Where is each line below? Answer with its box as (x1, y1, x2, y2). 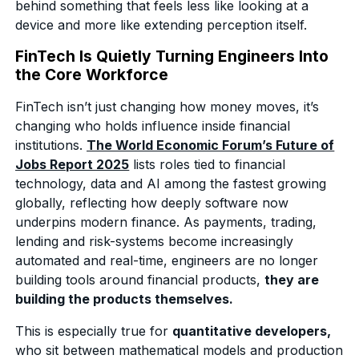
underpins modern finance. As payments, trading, (15, 213, 317, 230)
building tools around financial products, (15, 271, 265, 288)
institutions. (15, 136, 87, 153)
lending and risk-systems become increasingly (15, 232, 294, 249)
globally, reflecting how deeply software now (15, 194, 289, 211)
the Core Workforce (15, 64, 169, 84)
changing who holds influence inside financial (15, 117, 291, 134)
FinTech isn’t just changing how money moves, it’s (15, 98, 320, 115)
